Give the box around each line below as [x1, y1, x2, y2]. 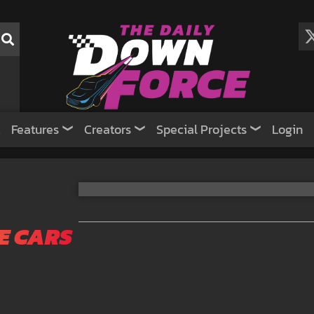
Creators [84, 120, 131, 139]
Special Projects [156, 120, 247, 139]
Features [11, 120, 59, 139]
